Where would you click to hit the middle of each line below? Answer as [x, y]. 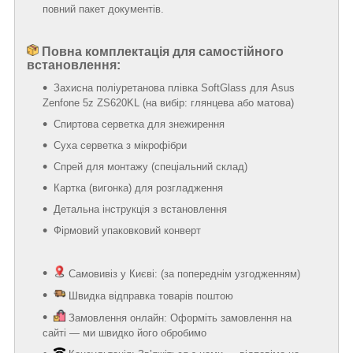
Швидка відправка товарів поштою [151, 295]
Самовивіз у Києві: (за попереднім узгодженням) [184, 273]
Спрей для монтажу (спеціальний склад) [150, 166]
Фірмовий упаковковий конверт [127, 230]
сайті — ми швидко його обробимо [124, 333]
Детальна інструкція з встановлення [140, 209]
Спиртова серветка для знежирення [139, 124]
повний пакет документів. [103, 9]
